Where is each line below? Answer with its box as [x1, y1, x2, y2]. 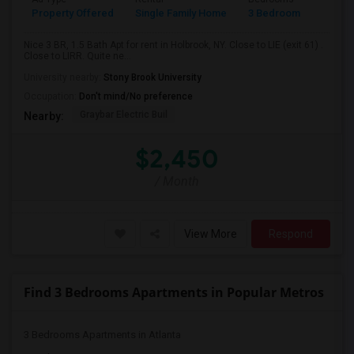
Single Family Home [135, 7, 227, 19]
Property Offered [32, 7, 114, 19]
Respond [269, 228, 313, 240]
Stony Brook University [104, 72, 201, 83]
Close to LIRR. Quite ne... [24, 51, 131, 62]
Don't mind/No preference [79, 91, 193, 102]
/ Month [155, 174, 199, 189]
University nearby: [24, 72, 104, 83]
